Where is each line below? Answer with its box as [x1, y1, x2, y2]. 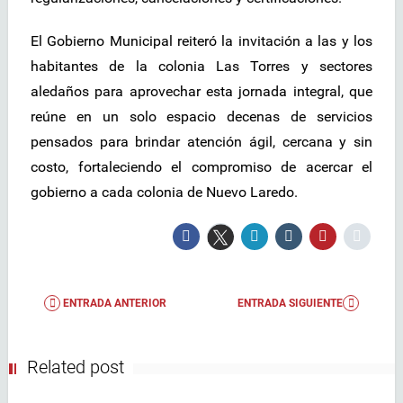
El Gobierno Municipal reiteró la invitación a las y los [31, 32, 372, 50]
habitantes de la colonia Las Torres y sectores [31, 58, 372, 76]
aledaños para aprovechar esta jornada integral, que [31, 83, 372, 101]
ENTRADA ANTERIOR [60, 297, 166, 310]
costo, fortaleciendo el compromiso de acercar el [31, 158, 372, 176]
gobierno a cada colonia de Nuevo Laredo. [31, 184, 298, 201]
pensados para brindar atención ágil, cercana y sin [31, 133, 372, 151]
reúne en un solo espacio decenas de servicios [31, 108, 372, 126]
